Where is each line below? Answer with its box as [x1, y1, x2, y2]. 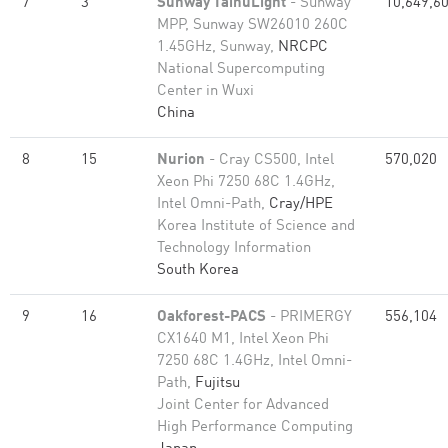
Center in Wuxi [157, 84, 254, 99]
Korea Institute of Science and [157, 219, 355, 234]
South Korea [157, 263, 239, 278]
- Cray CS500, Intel [205, 153, 334, 168]
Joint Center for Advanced [157, 398, 329, 413]
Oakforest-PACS [157, 310, 266, 325]
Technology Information [157, 241, 311, 256]
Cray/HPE [269, 197, 333, 212]
